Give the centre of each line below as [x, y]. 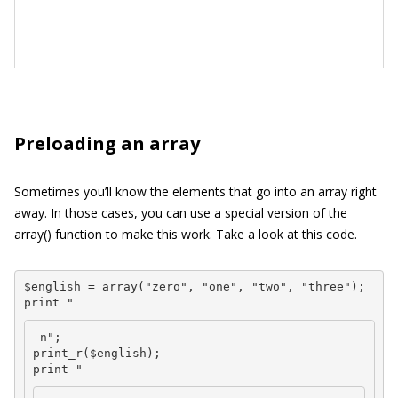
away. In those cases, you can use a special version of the [181, 212]
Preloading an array [107, 143]
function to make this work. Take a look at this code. [204, 234]
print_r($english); [97, 353]
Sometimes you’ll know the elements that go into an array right [195, 191]
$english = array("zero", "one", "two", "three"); [194, 287]
